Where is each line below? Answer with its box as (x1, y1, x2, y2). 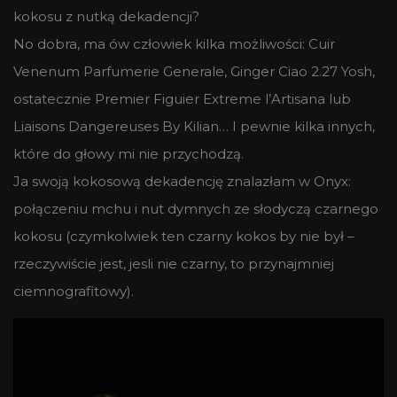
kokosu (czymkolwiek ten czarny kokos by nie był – (13, 227, 354, 245)
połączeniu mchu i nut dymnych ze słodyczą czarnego (13, 199, 378, 217)
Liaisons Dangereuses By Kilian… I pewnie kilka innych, (13, 117, 375, 135)
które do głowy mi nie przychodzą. (13, 144, 244, 162)
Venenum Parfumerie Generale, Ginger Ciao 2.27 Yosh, (13, 62, 375, 80)
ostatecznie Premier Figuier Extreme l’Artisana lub (13, 90, 351, 107)
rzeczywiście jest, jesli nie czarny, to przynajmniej (13, 254, 334, 272)
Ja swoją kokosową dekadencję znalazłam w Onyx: (13, 172, 351, 190)
